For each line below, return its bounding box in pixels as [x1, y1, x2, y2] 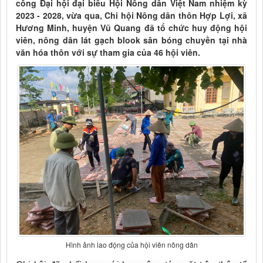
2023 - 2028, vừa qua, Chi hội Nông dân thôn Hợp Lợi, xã [16, 9, 247, 22]
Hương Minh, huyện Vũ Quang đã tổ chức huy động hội [16, 22, 247, 34]
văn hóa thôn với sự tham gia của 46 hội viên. [16, 46, 200, 59]
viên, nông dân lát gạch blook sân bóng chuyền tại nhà [16, 34, 247, 46]
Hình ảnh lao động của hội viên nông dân [65, 239, 198, 249]
